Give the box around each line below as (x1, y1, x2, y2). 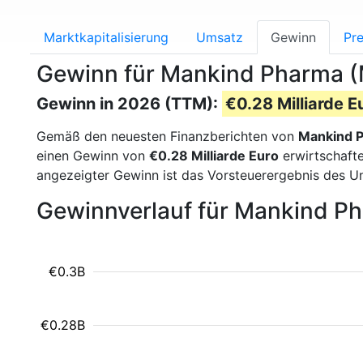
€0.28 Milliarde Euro (149, 147, 279, 164)
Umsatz (196, 29, 243, 45)
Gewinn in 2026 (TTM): (36, 94, 222, 113)
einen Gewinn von (36, 147, 149, 164)
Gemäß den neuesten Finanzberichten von (36, 128, 298, 144)
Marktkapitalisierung (44, 29, 169, 45)
